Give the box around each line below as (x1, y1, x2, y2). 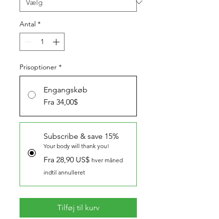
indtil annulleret (44, 169, 85, 176)
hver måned (91, 156, 123, 164)
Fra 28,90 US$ (44, 155, 89, 164)
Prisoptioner (20, 63, 57, 71)
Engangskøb (44, 85, 88, 94)
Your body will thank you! (44, 142, 109, 150)
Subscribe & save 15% (44, 131, 119, 141)
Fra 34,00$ (44, 97, 78, 107)
